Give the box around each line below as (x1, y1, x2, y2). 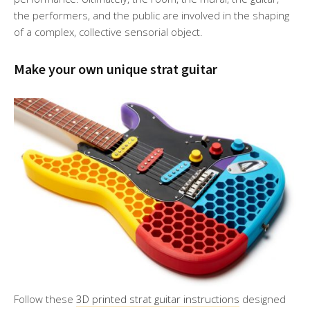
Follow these (14, 291, 76, 306)
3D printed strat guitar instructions (76, 291, 239, 306)
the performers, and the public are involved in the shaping (14, 8, 289, 22)
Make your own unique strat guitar (14, 60, 217, 77)
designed (239, 291, 286, 306)
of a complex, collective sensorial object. (14, 24, 203, 39)
